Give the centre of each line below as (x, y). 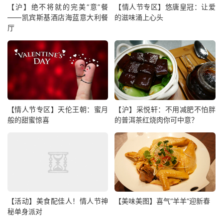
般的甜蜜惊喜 (28, 119)
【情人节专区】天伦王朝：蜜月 (58, 109)
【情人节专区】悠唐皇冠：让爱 (165, 7)
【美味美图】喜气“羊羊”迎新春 (163, 201)
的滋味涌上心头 (139, 17)
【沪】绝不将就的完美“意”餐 (58, 7)
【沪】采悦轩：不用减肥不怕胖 (165, 109)
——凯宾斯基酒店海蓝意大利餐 (58, 17)
